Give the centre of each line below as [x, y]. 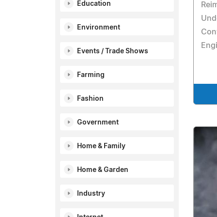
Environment [99, 28]
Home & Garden [103, 170]
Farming [91, 75]
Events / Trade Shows [113, 51]
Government [98, 123]
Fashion [90, 99]
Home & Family [101, 146]
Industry [91, 194]
